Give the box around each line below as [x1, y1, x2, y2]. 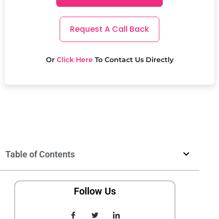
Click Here [54, 55, 93, 64]
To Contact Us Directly [92, 55, 174, 64]
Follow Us [74, 185, 116, 197]
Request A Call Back [70, 23, 149, 35]
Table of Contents [5, 149, 75, 159]
